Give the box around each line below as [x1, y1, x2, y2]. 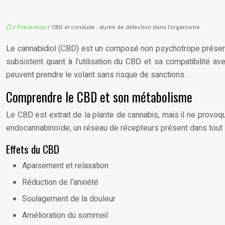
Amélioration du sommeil [22, 209, 108, 221]
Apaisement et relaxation [22, 159, 108, 172]
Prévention [17, 23, 46, 32]
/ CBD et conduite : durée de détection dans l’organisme [46, 23, 200, 32]
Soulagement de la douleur [22, 192, 116, 205]
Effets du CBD [6, 141, 59, 157]
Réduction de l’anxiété [22, 176, 98, 188]
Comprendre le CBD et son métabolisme [6, 87, 192, 106]
